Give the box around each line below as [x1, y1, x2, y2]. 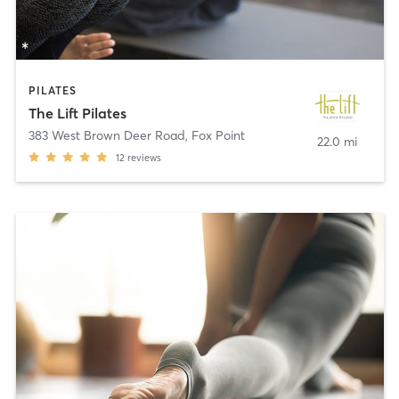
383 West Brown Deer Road [28, 127, 185, 144]
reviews [126, 151, 161, 165]
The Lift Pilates [28, 104, 126, 123]
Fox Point [191, 127, 245, 144]
